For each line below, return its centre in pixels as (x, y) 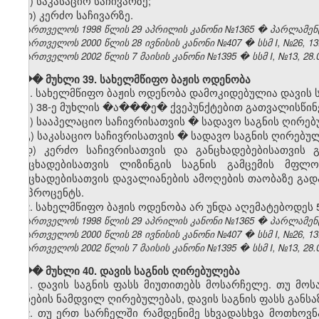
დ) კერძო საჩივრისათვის (95, 150)
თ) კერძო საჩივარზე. (78, 15)
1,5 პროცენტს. (47, 192)
